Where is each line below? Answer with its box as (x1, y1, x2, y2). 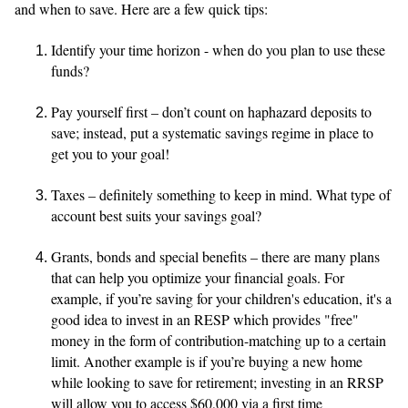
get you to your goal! (51, 144, 169, 164)
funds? (51, 61, 89, 81)
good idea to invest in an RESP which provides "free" (51, 310, 359, 330)
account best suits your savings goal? (51, 206, 261, 226)
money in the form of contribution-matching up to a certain (51, 331, 386, 351)
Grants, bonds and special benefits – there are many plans (51, 247, 380, 267)
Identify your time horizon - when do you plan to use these (51, 40, 385, 60)
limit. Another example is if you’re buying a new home (51, 352, 362, 372)
